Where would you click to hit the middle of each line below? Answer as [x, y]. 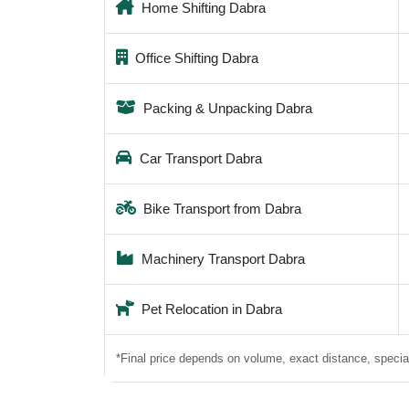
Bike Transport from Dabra [222, 208]
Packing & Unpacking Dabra [228, 108]
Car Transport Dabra [201, 158]
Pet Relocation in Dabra [212, 309]
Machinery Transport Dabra [223, 258]
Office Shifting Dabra [197, 58]
